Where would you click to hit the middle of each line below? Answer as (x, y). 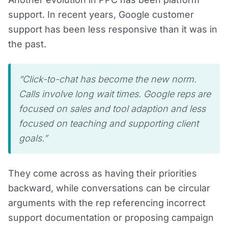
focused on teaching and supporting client (109, 124)
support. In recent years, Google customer (101, 15)
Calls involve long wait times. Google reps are (115, 94)
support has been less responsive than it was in (113, 30)
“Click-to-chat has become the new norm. (108, 79)
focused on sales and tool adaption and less (112, 109)
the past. (27, 44)
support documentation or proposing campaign (111, 218)
